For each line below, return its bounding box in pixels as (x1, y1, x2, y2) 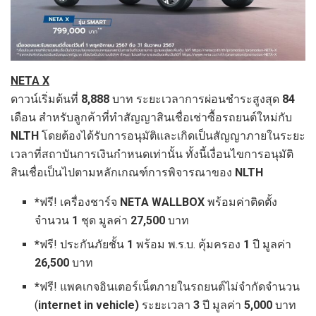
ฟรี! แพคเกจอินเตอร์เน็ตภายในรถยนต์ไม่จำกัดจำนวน (39, 280, 300, 294)
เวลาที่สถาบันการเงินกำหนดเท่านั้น (11, 147, 183, 162)
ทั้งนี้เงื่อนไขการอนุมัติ (186, 147, 293, 162)
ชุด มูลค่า (78, 214, 131, 228)
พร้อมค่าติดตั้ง (207, 195, 278, 209)
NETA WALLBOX (120, 195, 208, 209)
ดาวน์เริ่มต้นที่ (11, 92, 81, 107)
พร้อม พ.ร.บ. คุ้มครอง (133, 238, 244, 252)
